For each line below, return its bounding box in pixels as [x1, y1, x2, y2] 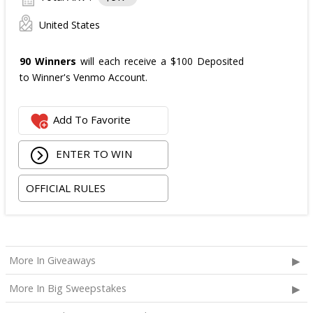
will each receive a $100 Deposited [76, 54, 245, 68]
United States [39, 18, 100, 32]
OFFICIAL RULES [26, 180, 106, 195]
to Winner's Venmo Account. [20, 71, 147, 85]
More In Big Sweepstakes [9, 282, 126, 296]
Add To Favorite [53, 112, 131, 127]
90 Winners [20, 54, 77, 68]
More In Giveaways [9, 254, 96, 268]
